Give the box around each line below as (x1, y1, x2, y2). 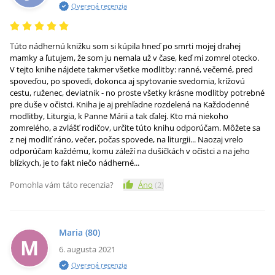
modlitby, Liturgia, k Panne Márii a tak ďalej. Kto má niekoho (10, 110, 228, 122)
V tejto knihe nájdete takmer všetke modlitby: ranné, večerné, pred (10, 64, 253, 75)
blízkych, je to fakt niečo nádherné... (10, 157, 139, 168)
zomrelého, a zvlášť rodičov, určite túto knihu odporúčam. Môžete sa (10, 122, 260, 133)
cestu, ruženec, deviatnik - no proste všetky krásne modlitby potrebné (10, 87, 265, 98)
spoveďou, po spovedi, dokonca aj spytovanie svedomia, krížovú (10, 76, 245, 87)
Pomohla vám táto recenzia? (10, 179, 114, 190)
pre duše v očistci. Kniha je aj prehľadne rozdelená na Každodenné (10, 99, 249, 110)
